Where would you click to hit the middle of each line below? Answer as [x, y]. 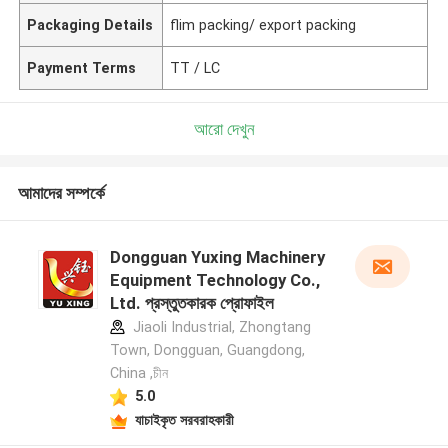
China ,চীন [138, 373]
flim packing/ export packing [263, 24]
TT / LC [195, 67]
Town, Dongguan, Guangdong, [207, 350]
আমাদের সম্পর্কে [61, 193]
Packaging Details [90, 24]
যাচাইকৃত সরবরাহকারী [184, 419]
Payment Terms [82, 67]
